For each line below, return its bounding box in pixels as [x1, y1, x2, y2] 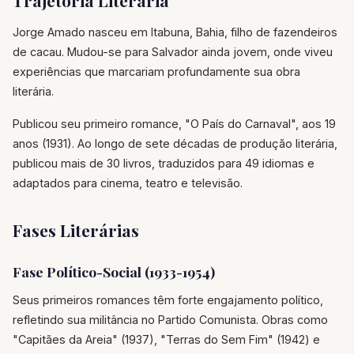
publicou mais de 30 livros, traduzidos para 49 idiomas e [13, 156, 314, 171]
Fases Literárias [13, 219, 139, 242]
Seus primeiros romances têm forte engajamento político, [13, 292, 323, 307]
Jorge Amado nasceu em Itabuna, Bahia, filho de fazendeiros [13, 25, 337, 40]
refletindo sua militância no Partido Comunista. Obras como [13, 312, 328, 326]
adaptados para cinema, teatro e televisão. [13, 176, 243, 190]
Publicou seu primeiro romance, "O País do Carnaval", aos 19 [13, 117, 336, 131]
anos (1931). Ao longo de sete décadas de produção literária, [13, 137, 337, 151]
